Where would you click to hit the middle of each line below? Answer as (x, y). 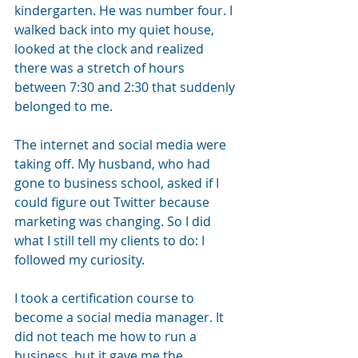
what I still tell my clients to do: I (111, 240)
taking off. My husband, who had (114, 163)
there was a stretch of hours (101, 68)
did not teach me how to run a (107, 336)
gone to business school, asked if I (118, 183)
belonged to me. (64, 106)
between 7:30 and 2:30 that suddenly (126, 87)
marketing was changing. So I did (114, 221)
